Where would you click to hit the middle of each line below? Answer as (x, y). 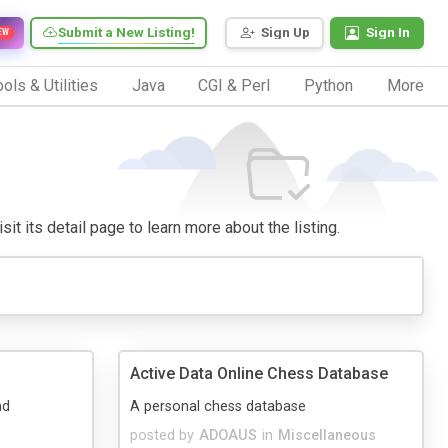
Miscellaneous (327, 435)
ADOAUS (228, 435)
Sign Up (285, 32)
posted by (162, 435)
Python (329, 85)
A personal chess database (218, 406)
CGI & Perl (234, 85)
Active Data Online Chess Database (259, 373)
